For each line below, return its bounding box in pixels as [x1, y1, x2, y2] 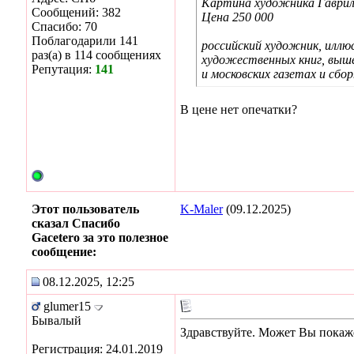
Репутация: [32, 62, 95, 76]
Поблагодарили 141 [32, 33, 138, 47]
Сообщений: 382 [32, 5, 121, 19]
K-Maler [180, 201, 223, 216]
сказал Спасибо [32, 216, 120, 230]
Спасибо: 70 [32, 19, 97, 33]
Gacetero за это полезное [32, 230, 168, 244]
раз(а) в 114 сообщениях [32, 47, 161, 62]
